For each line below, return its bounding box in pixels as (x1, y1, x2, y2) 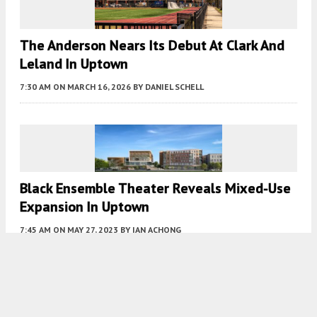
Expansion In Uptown (20, 197, 149, 217)
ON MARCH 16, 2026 (53, 81, 131, 93)
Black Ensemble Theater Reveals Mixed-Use (20, 179, 291, 198)
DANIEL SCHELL (145, 81, 204, 93)
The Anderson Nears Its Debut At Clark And (20, 36, 284, 55)
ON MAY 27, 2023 (53, 224, 118, 236)
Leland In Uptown (20, 54, 128, 74)
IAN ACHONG (132, 224, 181, 236)
